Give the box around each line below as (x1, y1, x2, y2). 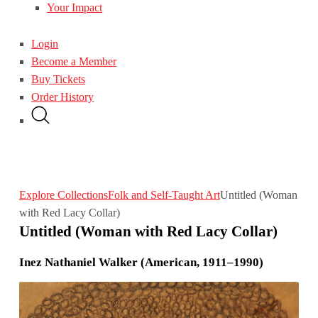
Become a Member (31, 55, 117, 67)
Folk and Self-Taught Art (107, 188, 220, 201)
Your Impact (47, 1, 103, 14)
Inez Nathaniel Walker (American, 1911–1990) (18, 256, 263, 270)
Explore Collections (18, 188, 108, 201)
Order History (31, 90, 94, 103)
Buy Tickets (31, 72, 86, 85)
